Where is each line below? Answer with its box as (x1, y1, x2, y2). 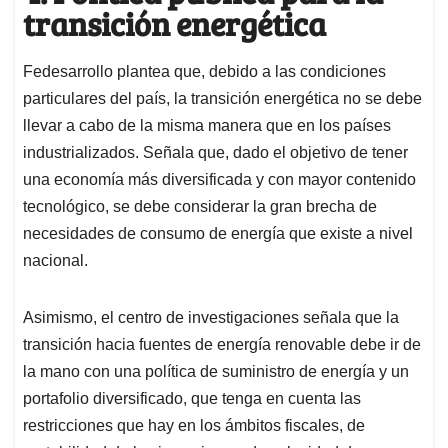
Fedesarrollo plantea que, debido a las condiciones (23, 62, 386, 80)
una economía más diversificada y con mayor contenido (23, 170, 416, 188)
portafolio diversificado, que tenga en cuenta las (23, 389, 361, 407)
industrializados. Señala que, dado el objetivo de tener (23, 143, 408, 161)
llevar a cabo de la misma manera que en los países (23, 116, 391, 134)
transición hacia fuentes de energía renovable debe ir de (23, 335, 421, 353)
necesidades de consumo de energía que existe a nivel (23, 224, 413, 242)
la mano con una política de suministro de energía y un (23, 362, 409, 380)
